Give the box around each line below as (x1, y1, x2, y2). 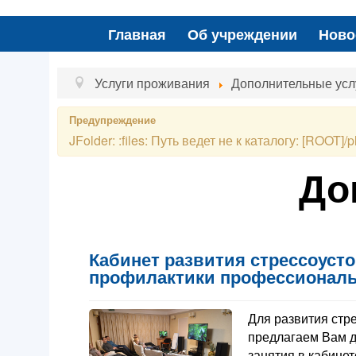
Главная (108, 23, 167, 44)
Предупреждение (69, 111, 156, 127)
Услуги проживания (95, 73, 213, 92)
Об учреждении (188, 23, 298, 44)
